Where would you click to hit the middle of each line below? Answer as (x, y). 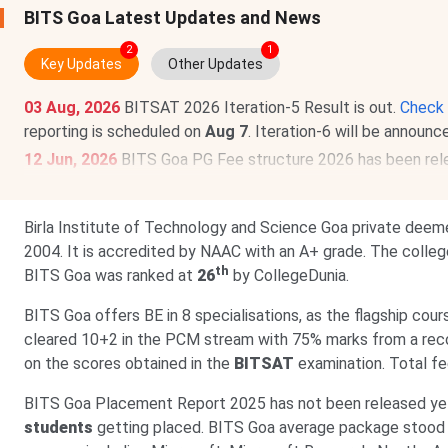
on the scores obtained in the (129, 363)
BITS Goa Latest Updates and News (172, 17)
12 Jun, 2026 (72, 159)
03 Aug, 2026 (74, 107)
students (58, 427)
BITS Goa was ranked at (110, 275)
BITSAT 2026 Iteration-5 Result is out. (262, 107)
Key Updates (81, 64)
